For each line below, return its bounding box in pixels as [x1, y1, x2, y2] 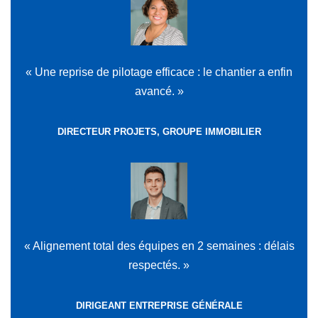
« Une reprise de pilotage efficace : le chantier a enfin [26, 66, 292, 79]
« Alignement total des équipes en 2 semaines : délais [23, 240, 295, 253]
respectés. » [128, 259, 190, 272]
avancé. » [134, 85, 184, 98]
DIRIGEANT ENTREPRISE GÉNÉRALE [75, 300, 243, 312]
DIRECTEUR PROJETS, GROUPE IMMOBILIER [57, 126, 261, 138]
